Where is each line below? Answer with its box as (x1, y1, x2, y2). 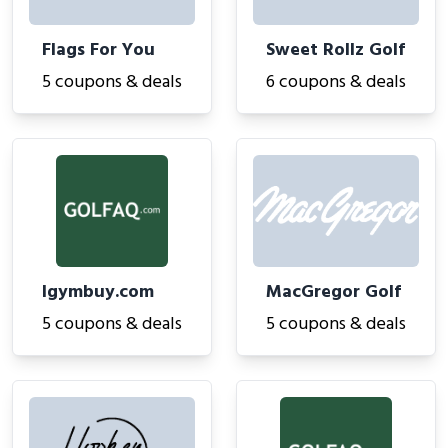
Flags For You (42, 36, 155, 65)
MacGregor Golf (266, 278, 401, 307)
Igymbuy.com (42, 278, 154, 307)
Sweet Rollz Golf (266, 36, 405, 65)
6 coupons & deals (266, 68, 406, 97)
